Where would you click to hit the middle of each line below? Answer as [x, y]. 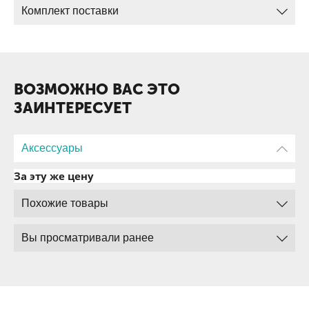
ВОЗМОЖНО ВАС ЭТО [97, 89]
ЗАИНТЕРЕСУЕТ [73, 108]
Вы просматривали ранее [88, 238]
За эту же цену [54, 176]
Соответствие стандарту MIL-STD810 [98, 19]
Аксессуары [52, 148]
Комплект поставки [70, 11]
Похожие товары [65, 203]
